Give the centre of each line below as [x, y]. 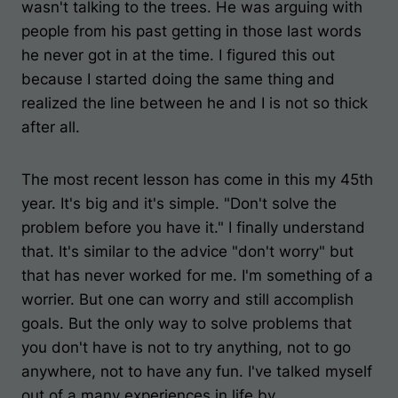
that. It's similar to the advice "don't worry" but [187, 251]
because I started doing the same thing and [178, 79]
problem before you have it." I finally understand [193, 227]
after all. [51, 127]
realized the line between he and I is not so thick [195, 103]
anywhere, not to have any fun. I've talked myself [197, 371]
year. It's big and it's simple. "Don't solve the [179, 203]
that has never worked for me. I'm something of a [197, 275]
